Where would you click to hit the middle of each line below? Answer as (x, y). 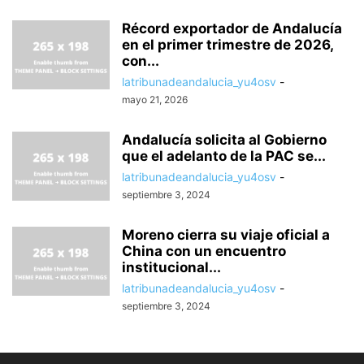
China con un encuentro (204, 251)
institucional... (171, 267)
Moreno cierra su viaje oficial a (226, 234)
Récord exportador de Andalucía (232, 28)
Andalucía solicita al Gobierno (224, 139)
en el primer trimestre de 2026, (227, 44)
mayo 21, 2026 (155, 99)
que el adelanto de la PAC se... (224, 156)
